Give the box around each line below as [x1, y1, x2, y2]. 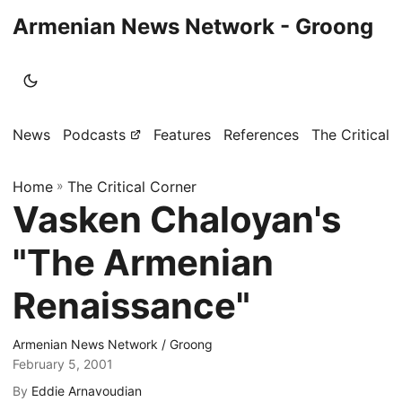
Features [153, 126, 211, 144]
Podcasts [63, 126, 126, 144]
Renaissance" [13, 284, 250, 328]
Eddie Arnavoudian [31, 383, 142, 398]
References [223, 126, 299, 144]
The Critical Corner [67, 178, 197, 196]
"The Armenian [13, 240, 274, 284]
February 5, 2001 [13, 356, 113, 371]
